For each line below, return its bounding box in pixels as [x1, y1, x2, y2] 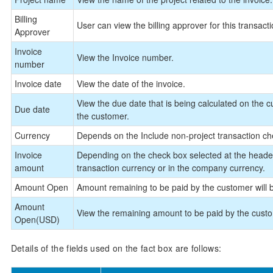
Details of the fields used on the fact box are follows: [10, 241, 222, 254]
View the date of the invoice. [76, 77, 185, 90]
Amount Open [14, 180, 68, 193]
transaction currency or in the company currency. [76, 161, 265, 174]
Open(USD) [14, 213, 60, 225]
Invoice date [14, 77, 62, 90]
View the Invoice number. [76, 51, 174, 63]
